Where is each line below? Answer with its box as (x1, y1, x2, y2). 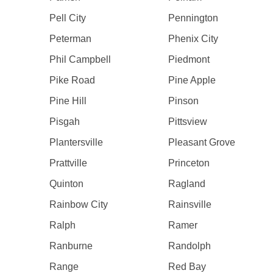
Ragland (168, 179, 206, 189)
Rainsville (168, 199, 212, 210)
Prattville (49, 158, 87, 168)
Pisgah (49, 116, 80, 127)
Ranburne (49, 241, 93, 251)
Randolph (168, 241, 211, 251)
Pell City (49, 13, 86, 23)
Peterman (49, 34, 91, 44)
